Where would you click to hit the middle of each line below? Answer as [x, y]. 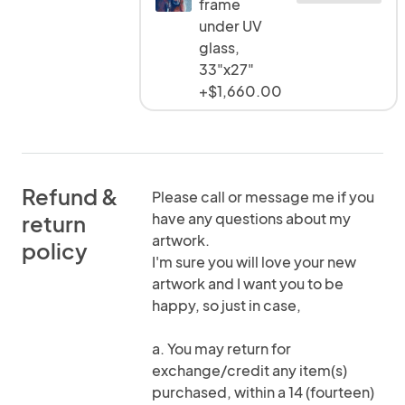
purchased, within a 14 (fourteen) [263, 392]
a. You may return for [221, 348]
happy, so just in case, [226, 305]
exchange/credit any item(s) [250, 370]
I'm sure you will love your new [254, 262]
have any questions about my [251, 218]
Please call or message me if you [263, 197]
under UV [231, 26]
